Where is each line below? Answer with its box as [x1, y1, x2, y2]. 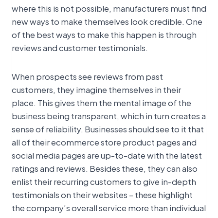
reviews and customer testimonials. [12, 40, 148, 54]
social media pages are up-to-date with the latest [12, 147, 202, 162]
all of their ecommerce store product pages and [12, 134, 197, 148]
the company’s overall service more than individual [12, 200, 206, 214]
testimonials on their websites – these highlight [12, 187, 193, 201]
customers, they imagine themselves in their [12, 82, 181, 96]
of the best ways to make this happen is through [12, 27, 197, 41]
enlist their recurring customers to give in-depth [12, 174, 196, 188]
